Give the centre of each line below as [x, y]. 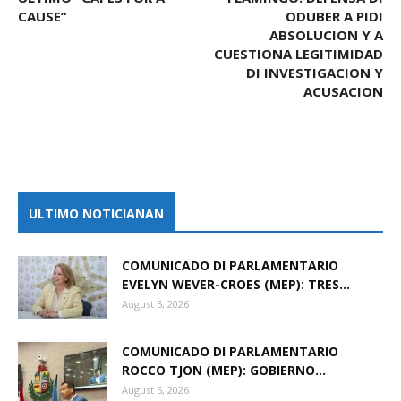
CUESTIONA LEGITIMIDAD [299, 53]
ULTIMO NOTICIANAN [96, 213]
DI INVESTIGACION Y [315, 72]
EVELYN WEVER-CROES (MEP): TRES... [236, 284]
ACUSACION [343, 91]
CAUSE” [43, 16]
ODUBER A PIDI [334, 16]
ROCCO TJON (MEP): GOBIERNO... [224, 370]
